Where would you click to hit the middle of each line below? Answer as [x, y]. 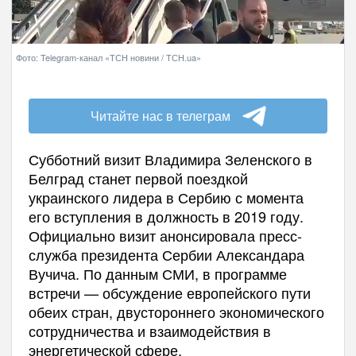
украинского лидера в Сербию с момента [166, 197]
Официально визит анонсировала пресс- [165, 235]
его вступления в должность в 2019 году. [166, 216]
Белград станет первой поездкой [138, 178]
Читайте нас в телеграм [160, 116]
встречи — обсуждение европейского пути [169, 292]
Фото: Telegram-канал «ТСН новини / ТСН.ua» [108, 57]
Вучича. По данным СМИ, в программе [157, 273]
